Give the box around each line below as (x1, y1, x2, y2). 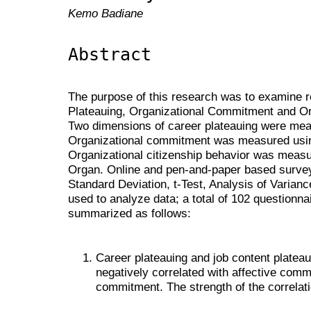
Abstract (68, 44, 151, 65)
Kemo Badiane (68, 6, 143, 21)
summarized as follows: (68, 206, 191, 221)
